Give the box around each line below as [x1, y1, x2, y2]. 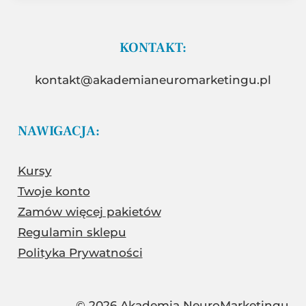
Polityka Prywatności [17, 246, 143, 260]
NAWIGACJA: [17, 122, 100, 140]
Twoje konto [17, 184, 90, 198]
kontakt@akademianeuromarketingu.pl [35, 73, 271, 87]
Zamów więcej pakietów [17, 205, 161, 219]
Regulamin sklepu [17, 225, 126, 239]
